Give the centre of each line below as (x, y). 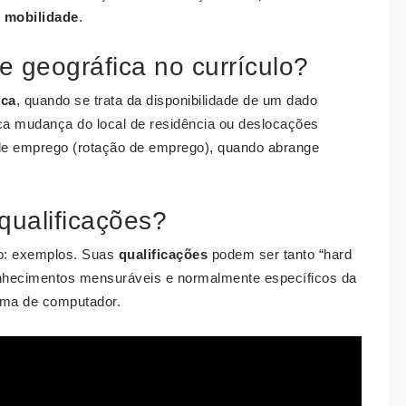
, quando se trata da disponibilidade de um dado (166, 100)
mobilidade (41, 17)
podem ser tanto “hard (280, 254)
